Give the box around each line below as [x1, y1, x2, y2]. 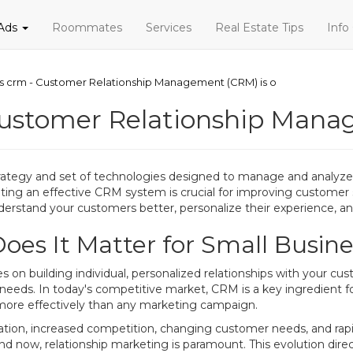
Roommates [52, 20, 122, 35]
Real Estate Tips [215, 20, 303, 35]
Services [146, 20, 191, 35]
